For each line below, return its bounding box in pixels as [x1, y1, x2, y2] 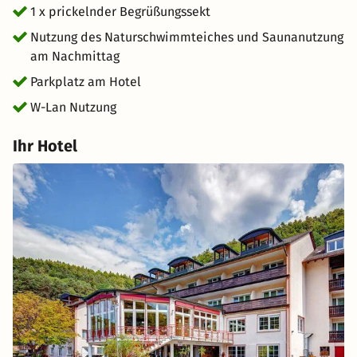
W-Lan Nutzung [30, 100, 116, 115]
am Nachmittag [30, 49, 120, 64]
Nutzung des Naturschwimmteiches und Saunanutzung [30, 29, 343, 45]
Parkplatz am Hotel [30, 74, 141, 89]
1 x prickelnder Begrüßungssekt [30, 4, 210, 19]
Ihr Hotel [13, 136, 77, 155]
